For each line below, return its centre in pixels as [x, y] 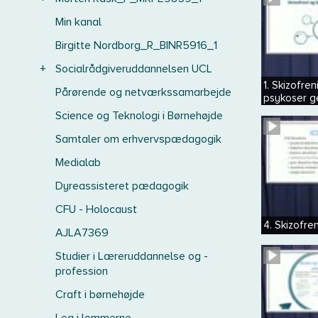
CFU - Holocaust [96, 209]
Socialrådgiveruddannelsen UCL [134, 69]
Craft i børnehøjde [100, 295]
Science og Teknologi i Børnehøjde [139, 116]
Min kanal [78, 22]
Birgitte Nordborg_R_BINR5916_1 [136, 45]
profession [82, 271]
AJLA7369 [82, 233]
